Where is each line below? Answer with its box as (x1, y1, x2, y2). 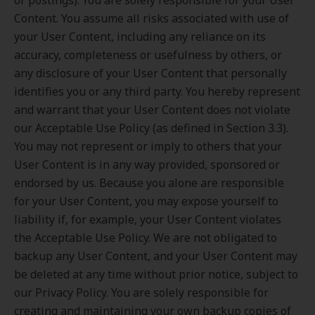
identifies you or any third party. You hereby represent (14, 84, 300, 99)
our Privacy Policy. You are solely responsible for (14, 285, 269, 300)
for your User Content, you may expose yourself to (14, 193, 278, 209)
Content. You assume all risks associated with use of (14, 11, 289, 26)
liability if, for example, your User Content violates (14, 212, 281, 227)
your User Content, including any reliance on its (14, 29, 266, 44)
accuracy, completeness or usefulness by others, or (14, 47, 282, 63)
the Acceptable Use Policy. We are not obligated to (14, 230, 277, 245)
